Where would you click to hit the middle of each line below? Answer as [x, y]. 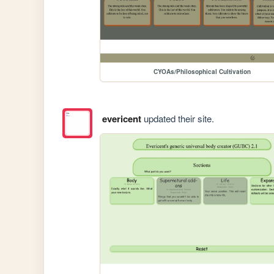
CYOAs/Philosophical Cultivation [202, 72]
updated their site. [177, 118]
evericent [121, 118]
